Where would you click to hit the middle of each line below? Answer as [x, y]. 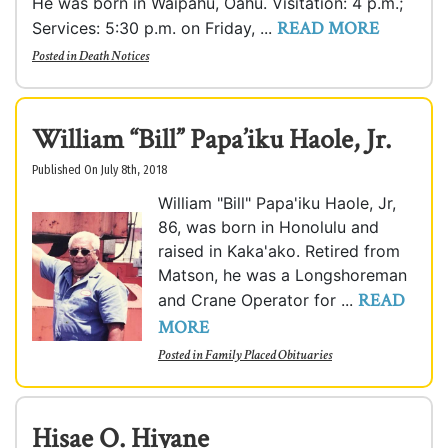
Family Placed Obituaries [268, 355]
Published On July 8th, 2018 [99, 170]
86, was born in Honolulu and [268, 227]
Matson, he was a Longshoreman [282, 275]
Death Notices [114, 56]
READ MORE [328, 28]
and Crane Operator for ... [258, 300]
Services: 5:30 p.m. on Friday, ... [154, 28]
